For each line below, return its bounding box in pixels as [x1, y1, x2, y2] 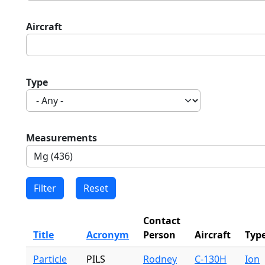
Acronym [86, 228, 129, 241]
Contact [143, 214, 180, 227]
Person [143, 228, 176, 241]
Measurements [26, 131, 97, 144]
